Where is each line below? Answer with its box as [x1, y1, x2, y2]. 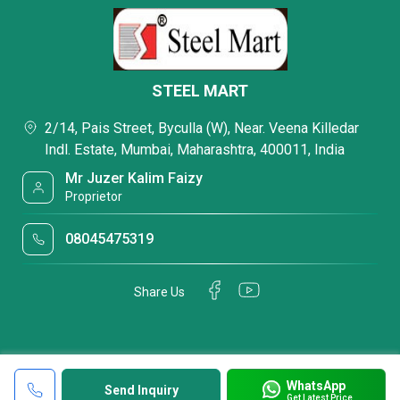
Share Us [134, 284, 185, 299]
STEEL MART [152, 81, 248, 100]
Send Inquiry [104, 383, 179, 397]
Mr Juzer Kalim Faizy [65, 170, 204, 187]
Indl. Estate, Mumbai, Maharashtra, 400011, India [45, 141, 345, 158]
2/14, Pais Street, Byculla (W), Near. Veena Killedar [45, 120, 359, 137]
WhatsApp [286, 378, 346, 393]
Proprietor [65, 189, 123, 204]
